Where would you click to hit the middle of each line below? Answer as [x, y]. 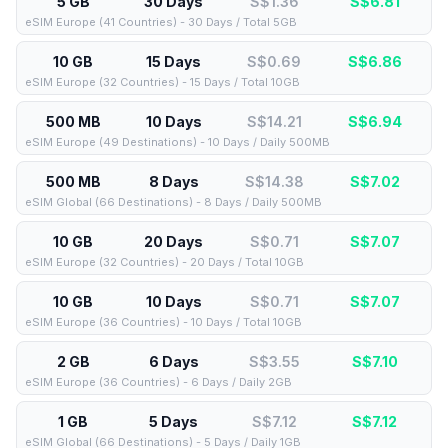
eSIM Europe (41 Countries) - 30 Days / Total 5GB [161, 22]
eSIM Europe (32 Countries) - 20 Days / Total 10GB [164, 262]
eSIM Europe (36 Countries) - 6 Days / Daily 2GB [158, 382]
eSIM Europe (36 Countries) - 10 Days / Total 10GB [163, 322]
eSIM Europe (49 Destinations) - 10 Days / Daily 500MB [177, 142]
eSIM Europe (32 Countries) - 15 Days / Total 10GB [162, 82]
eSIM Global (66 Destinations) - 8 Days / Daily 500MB [173, 202]
